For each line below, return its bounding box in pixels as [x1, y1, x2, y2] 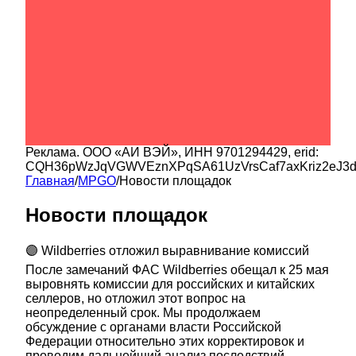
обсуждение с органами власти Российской [25, 320, 281, 335]
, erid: [288, 145, 319, 159]
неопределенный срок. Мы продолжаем [25, 306, 261, 320]
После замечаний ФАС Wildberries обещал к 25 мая [25, 263, 329, 277]
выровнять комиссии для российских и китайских [25, 277, 315, 292]
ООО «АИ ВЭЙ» [83, 145, 178, 159]
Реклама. [25, 145, 83, 159]
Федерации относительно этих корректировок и [25, 335, 304, 349]
